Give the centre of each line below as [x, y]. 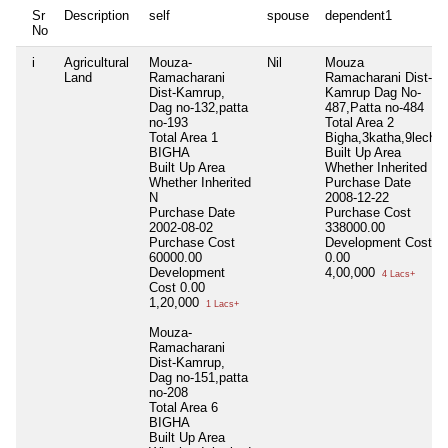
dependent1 [358, 15]
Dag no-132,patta [198, 107]
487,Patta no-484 [374, 107]
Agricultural [96, 62]
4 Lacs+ [397, 273]
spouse [288, 15]
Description [96, 15]
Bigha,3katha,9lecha [384, 137]
